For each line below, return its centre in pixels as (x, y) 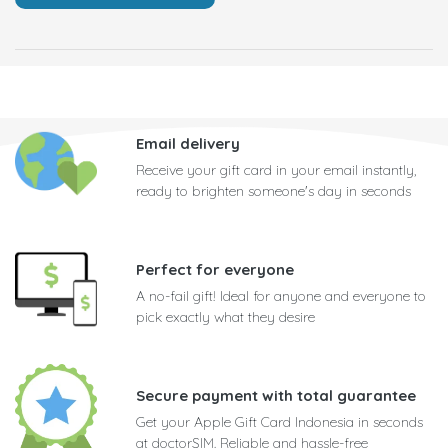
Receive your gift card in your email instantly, (276, 170)
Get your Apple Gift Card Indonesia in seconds (279, 422)
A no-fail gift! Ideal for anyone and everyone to (281, 296)
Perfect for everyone (215, 270)
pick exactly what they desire (225, 317)
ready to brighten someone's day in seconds (273, 191)
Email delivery (188, 144)
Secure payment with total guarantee (276, 396)
